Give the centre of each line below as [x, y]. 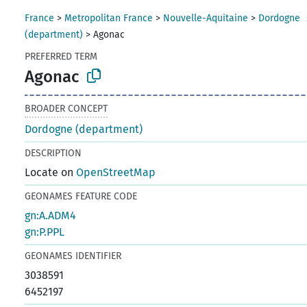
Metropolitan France [109, 18]
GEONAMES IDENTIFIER [73, 256]
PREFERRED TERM [61, 57]
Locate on [51, 172]
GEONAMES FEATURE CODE [81, 196]
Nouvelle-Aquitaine [206, 18]
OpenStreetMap [116, 172]
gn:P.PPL [45, 232]
